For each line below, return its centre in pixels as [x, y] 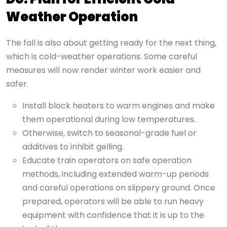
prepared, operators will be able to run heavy [113, 202]
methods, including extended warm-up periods [116, 174]
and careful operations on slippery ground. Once [119, 188]
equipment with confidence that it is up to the [113, 215]
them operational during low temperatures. [109, 120]
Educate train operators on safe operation [107, 161]
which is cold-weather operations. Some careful [102, 57]
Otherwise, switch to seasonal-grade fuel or [109, 133]
